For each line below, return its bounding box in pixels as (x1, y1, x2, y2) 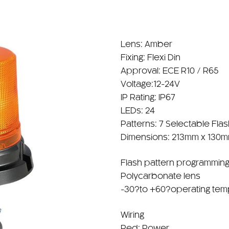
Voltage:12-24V (121, 80, 180, 88)
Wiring (121, 211, 144, 219)
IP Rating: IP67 (121, 94, 175, 102)
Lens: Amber (121, 40, 172, 49)
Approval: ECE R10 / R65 (121, 67, 219, 75)
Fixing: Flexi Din (121, 54, 180, 62)
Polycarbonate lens (121, 172, 200, 180)
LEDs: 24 (121, 107, 155, 115)
